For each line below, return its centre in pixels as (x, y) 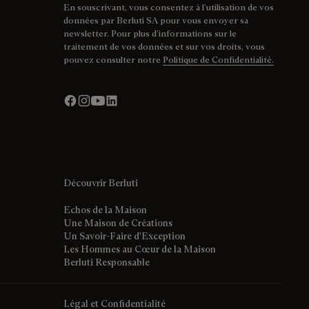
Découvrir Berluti (101, 182)
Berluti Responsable (107, 262)
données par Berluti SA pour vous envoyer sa (156, 20)
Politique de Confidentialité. (218, 59)
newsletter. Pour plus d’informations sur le (150, 33)
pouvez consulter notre (113, 59)
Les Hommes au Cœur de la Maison (140, 249)
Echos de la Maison (105, 209)
